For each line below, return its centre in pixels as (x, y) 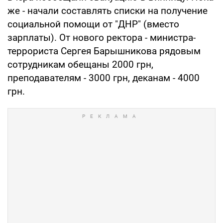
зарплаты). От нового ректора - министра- (102, 37)
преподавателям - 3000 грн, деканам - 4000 (104, 78)
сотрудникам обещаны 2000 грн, (80, 64)
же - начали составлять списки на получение (108, 10)
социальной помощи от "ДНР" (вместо (93, 24)
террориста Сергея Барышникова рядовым (104, 51)
